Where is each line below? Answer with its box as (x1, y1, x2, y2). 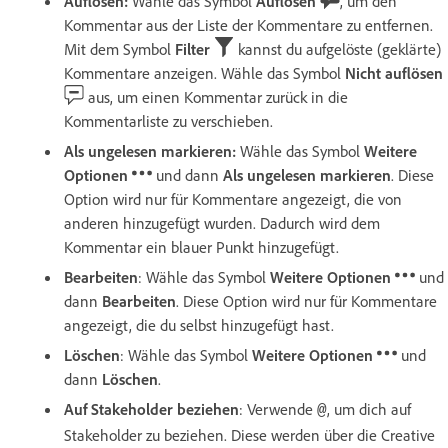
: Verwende (239, 398, 317, 419)
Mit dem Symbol (64, 38, 175, 59)
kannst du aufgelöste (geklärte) (234, 38, 441, 59)
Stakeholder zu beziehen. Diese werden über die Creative (64, 424, 435, 445)
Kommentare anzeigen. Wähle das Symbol (64, 62, 345, 83)
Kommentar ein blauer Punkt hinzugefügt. (64, 236, 339, 257)
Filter (175, 38, 210, 59)
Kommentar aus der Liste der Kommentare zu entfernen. (64, 14, 433, 35)
